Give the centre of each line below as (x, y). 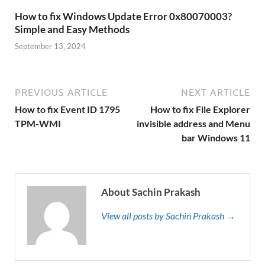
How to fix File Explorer (200, 109)
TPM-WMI (38, 124)
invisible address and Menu (193, 124)
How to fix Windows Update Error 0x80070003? (123, 16)
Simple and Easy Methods (72, 29)
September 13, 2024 (50, 46)
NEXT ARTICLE (216, 93)
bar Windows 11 (216, 138)
